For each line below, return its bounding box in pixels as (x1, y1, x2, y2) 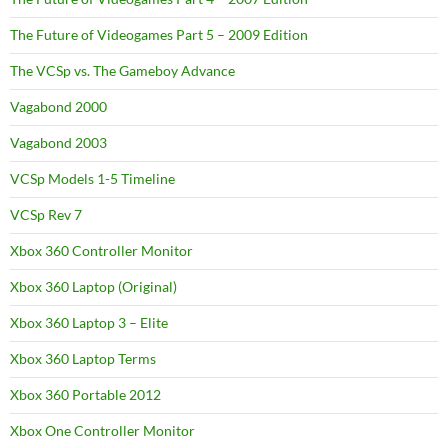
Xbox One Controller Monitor (10, 422, 195, 439)
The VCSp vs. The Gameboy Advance (10, 62, 235, 79)
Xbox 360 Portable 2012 (10, 386, 161, 403)
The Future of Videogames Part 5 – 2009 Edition (10, 26, 308, 43)
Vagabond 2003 (10, 134, 107, 151)
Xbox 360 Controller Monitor (10, 242, 193, 259)
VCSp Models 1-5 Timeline (10, 170, 175, 187)
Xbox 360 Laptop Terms (10, 350, 156, 367)
